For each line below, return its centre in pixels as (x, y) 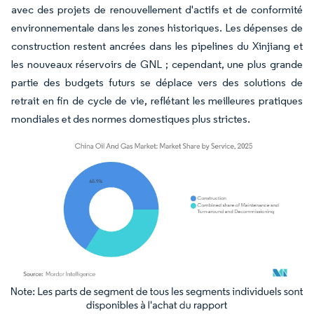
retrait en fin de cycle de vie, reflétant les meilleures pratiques (157, 100)
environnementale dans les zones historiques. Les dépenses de (157, 27)
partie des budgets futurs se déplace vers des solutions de (157, 82)
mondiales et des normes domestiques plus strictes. (131, 118)
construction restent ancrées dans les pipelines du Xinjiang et (157, 46)
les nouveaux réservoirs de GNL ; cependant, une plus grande (157, 64)
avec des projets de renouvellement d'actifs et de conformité (157, 9)
